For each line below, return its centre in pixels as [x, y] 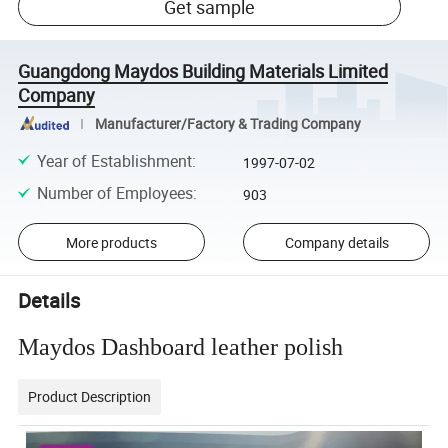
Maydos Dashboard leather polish [184, 346]
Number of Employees [114, 192]
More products [111, 242]
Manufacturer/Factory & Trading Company [227, 123]
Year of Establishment [114, 160]
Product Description [90, 396]
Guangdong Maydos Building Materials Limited [203, 70]
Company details [336, 242]
